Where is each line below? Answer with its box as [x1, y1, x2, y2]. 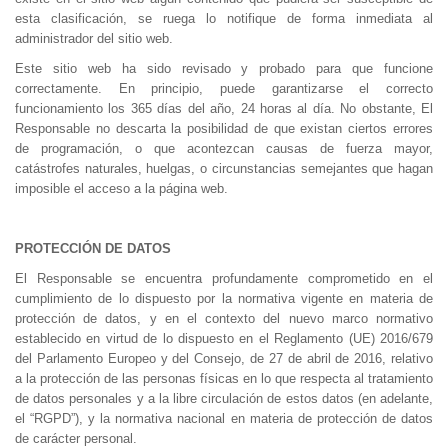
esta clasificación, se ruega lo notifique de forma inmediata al [15, 11, 433, 26]
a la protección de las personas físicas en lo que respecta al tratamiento [15, 371, 433, 386]
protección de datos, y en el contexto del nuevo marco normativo [15, 311, 433, 326]
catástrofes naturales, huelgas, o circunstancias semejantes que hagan [15, 161, 433, 176]
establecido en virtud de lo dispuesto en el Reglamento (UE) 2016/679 [15, 331, 433, 346]
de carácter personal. [15, 431, 137, 446]
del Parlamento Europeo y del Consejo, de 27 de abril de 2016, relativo [15, 351, 433, 366]
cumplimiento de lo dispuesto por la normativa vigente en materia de [15, 291, 433, 306]
